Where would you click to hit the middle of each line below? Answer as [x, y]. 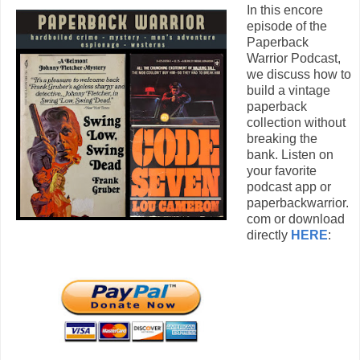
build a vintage [288, 90]
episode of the [286, 26]
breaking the [282, 138]
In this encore [284, 10]
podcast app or [288, 186]
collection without [296, 122]
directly [268, 235]
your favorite [281, 170]
